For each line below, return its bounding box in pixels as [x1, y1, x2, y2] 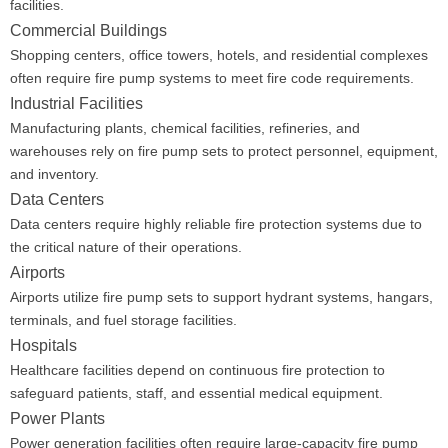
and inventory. [10, 166, 99, 182]
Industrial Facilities [10, 94, 143, 112]
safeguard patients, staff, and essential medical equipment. [10, 385, 383, 401]
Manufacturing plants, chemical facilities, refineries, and [10, 120, 360, 136]
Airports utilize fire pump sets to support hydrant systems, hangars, [10, 289, 433, 305]
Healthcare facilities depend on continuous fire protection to [10, 362, 385, 378]
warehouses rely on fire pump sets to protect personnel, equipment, [10, 143, 438, 159]
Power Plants [10, 409, 105, 427]
